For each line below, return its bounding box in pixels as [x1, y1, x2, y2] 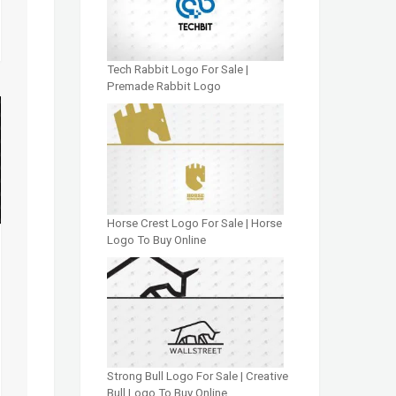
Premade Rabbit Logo [107, 80, 221, 94]
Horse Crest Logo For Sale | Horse [107, 216, 282, 230]
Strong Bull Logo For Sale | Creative [107, 369, 288, 384]
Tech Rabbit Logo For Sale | [107, 63, 248, 77]
